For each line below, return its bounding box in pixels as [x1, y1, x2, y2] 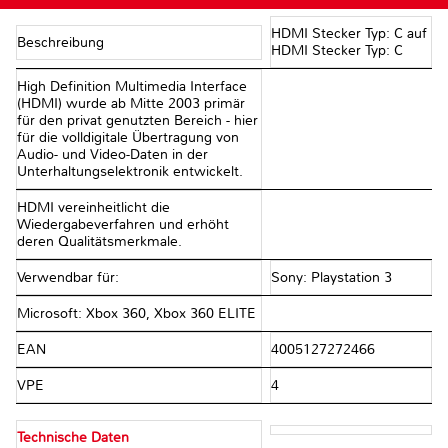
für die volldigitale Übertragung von [17, 129, 239, 147]
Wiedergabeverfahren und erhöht [17, 216, 229, 234]
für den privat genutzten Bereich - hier [17, 112, 258, 130]
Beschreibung [17, 33, 108, 51]
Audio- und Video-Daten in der [17, 146, 208, 164]
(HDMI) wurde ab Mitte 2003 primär [17, 95, 245, 113]
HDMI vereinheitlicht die [17, 199, 170, 217]
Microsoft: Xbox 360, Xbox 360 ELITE [17, 305, 256, 323]
